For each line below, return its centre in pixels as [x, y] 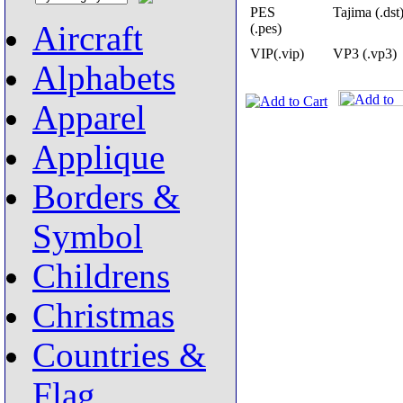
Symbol [88, 237]
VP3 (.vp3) [365, 54]
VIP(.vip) [277, 54]
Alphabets [104, 78]
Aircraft [88, 39]
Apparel [89, 118]
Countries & [119, 355]
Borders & [106, 197]
